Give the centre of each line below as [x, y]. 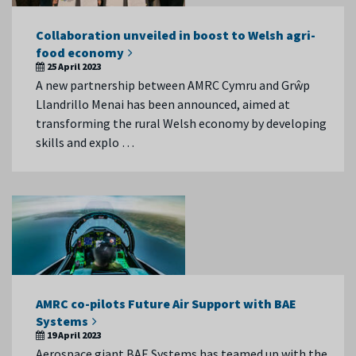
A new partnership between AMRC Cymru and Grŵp [173, 85]
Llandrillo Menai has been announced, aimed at [163, 104]
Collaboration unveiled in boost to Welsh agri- [176, 35]
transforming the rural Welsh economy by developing [181, 123]
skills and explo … [85, 142]
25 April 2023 [74, 66]
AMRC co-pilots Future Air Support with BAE [166, 304]
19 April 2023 [74, 335]
